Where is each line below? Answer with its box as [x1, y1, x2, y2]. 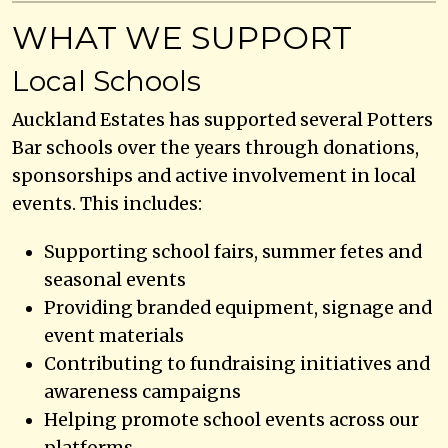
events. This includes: [12, 192, 202, 215]
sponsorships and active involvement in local [12, 164, 416, 187]
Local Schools [12, 63, 201, 98]
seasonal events [44, 268, 186, 291]
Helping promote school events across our [44, 408, 419, 431]
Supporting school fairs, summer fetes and [44, 240, 422, 263]
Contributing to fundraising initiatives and [44, 352, 430, 375]
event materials [44, 324, 184, 347]
